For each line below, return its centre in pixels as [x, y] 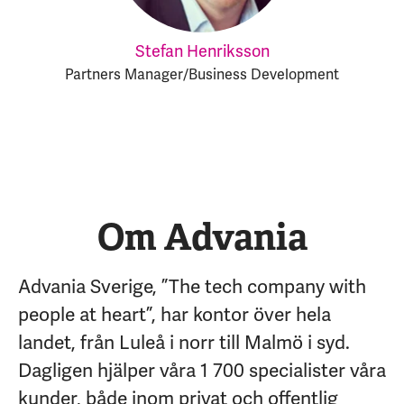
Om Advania [202, 237]
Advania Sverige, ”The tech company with [192, 287]
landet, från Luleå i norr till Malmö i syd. [184, 343]
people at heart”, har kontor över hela [174, 315]
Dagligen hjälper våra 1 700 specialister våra [202, 371]
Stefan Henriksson [202, 51]
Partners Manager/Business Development [202, 75]
